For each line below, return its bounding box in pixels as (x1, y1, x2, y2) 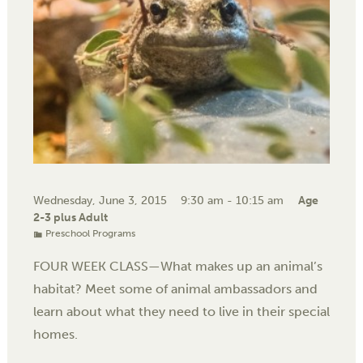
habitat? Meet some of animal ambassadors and (33, 280, 318, 297)
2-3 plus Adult (33, 209, 108, 224)
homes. (33, 326, 78, 342)
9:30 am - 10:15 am (181, 192, 284, 207)
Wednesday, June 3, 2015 (33, 192, 167, 207)
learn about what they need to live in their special (33, 303, 330, 319)
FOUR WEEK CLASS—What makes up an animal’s (33, 258, 322, 274)
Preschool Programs (45, 227, 135, 239)
